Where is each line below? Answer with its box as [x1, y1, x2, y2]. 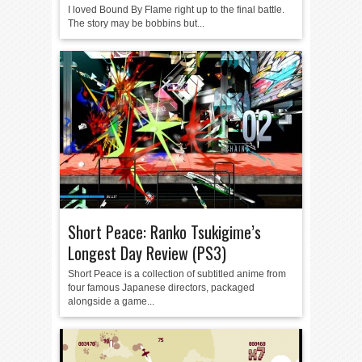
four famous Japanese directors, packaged [68, 282, 255, 293]
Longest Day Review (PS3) [68, 241, 226, 265]
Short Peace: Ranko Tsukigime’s [68, 220, 261, 244]
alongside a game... [68, 296, 154, 307]
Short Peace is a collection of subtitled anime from [68, 268, 286, 280]
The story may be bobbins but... [68, 18, 204, 29]
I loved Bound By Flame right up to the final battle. [68, 4, 284, 15]
